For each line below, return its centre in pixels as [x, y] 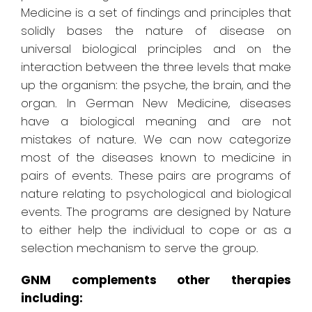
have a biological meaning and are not [156, 122]
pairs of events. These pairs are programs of [156, 176]
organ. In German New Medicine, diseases [156, 103]
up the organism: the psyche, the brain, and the [156, 85]
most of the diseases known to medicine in [156, 158]
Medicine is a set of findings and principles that [156, 13]
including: [52, 298]
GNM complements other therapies [156, 280]
